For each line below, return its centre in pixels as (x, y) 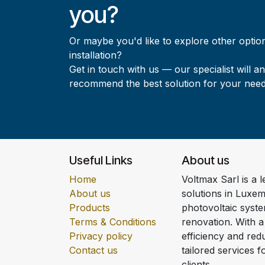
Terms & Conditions (113, 222)
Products (90, 208)
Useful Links (101, 160)
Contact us (93, 250)
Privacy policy (101, 236)
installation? (96, 55)
